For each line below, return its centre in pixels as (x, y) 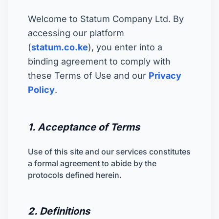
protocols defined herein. (75, 175)
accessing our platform (76, 33)
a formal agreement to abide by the (92, 163)
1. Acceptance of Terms (84, 127)
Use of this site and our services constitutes (109, 152)
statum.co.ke (60, 47)
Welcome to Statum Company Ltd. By (106, 19)
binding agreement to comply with (99, 61)
